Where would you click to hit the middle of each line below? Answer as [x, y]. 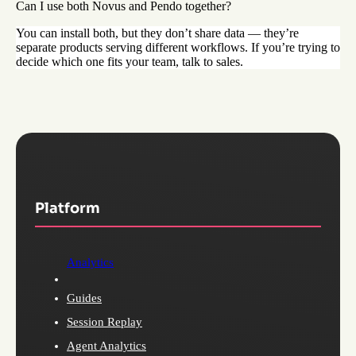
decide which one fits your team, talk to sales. [130, 62]
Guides [84, 298]
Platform [68, 209]
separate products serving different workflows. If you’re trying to [178, 48]
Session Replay [104, 322]
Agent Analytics [106, 346]
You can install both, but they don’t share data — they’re [157, 33]
